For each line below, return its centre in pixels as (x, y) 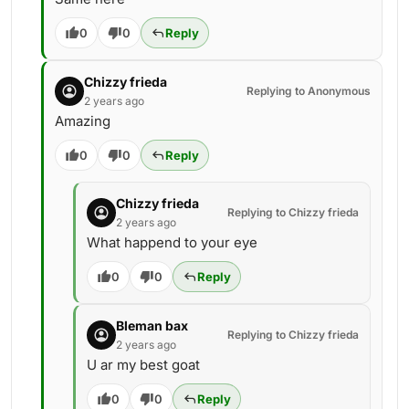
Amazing (83, 121)
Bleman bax (152, 325)
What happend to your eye (172, 242)
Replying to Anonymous (309, 91)
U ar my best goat (143, 365)
